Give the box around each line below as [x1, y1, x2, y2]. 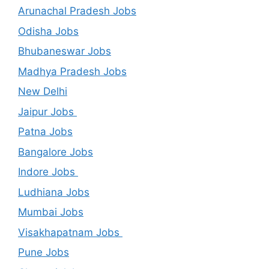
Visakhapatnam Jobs [18, 226, 122, 238]
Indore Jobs [18, 166, 78, 178]
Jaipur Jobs [18, 105, 77, 118]
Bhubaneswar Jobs [18, 45, 111, 58]
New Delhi [18, 85, 67, 98]
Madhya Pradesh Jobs [18, 65, 127, 77]
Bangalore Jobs [18, 145, 93, 158]
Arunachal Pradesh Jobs [18, 5, 136, 17]
